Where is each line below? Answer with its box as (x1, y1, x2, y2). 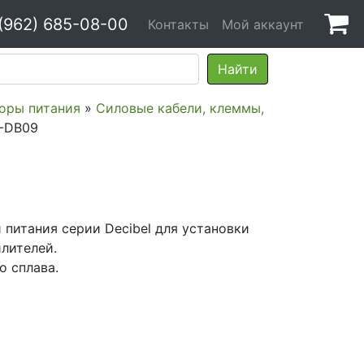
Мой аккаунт (222, 15, 304, 32)
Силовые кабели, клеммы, (96, 100, 264, 116)
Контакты (148, 15, 209, 32)
